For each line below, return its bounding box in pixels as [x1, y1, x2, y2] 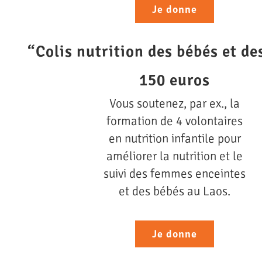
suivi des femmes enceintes [104, 166, 246, 182]
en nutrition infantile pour [108, 131, 241, 147]
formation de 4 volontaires [106, 113, 243, 129]
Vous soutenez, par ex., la [109, 96, 240, 112]
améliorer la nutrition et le [106, 149, 243, 164]
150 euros [139, 71, 210, 91]
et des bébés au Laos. [119, 184, 230, 199]
